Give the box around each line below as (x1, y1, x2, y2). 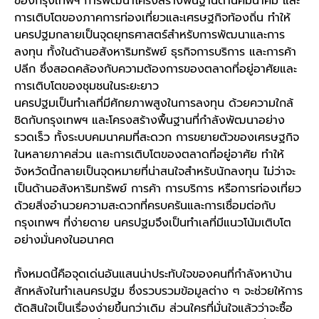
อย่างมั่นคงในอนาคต (14, 231, 114, 249)
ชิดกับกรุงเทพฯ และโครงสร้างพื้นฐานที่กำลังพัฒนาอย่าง (14, 112, 285, 130)
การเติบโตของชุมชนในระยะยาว (14, 78, 159, 95)
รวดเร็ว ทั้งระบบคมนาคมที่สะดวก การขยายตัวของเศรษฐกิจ (14, 129, 299, 147)
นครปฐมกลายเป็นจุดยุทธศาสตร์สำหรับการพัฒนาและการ (14, 26, 285, 44)
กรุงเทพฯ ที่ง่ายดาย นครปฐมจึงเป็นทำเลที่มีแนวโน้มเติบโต (14, 214, 291, 232)
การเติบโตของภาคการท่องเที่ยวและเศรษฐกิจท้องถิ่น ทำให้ (14, 9, 291, 27)
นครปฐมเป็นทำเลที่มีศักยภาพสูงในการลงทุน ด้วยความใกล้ (14, 95, 293, 113)
